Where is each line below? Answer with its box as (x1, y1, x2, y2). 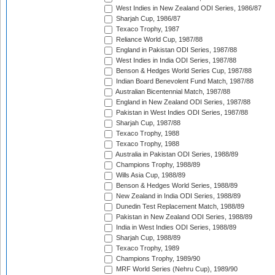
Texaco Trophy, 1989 (114, 244, 179, 252)
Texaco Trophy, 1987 (114, 25, 179, 33)
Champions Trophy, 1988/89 (114, 161, 200, 169)
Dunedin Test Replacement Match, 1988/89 (114, 203, 244, 211)
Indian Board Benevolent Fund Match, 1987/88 (114, 77, 254, 85)
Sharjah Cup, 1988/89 (114, 234, 180, 242)
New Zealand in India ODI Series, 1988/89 (114, 192, 241, 200)
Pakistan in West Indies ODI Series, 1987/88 (114, 109, 248, 117)
